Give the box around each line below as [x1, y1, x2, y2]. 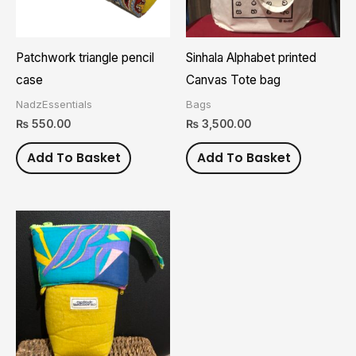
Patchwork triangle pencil [16, 50, 154, 66]
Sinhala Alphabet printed [186, 50, 316, 66]
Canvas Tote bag [186, 72, 281, 88]
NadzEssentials [16, 98, 92, 111]
